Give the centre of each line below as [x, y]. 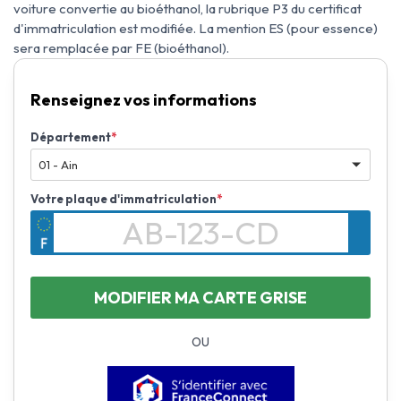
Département [71, 137]
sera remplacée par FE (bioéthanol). [121, 48]
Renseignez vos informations [144, 100]
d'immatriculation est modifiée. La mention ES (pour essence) [196, 28]
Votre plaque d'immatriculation [124, 199]
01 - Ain [58, 165]
